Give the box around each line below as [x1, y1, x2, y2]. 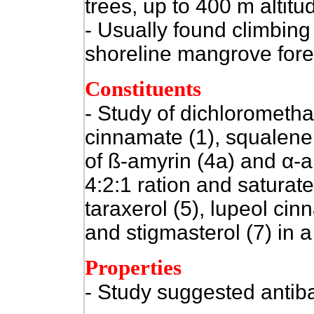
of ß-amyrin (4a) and [84, 149, 276, 172]
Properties [84, 256, 182, 280]
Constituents [84, 77, 201, 101]
